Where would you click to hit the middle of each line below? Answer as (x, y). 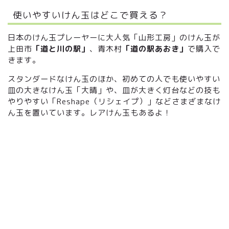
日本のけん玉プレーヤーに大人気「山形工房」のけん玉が (114, 38)
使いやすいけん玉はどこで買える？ (90, 15)
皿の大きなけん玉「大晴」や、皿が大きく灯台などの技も (114, 90)
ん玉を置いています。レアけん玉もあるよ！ (89, 113)
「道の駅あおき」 (155, 49)
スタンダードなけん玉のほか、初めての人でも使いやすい (114, 79)
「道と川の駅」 (61, 49)
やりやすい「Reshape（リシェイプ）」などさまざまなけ (114, 102)
